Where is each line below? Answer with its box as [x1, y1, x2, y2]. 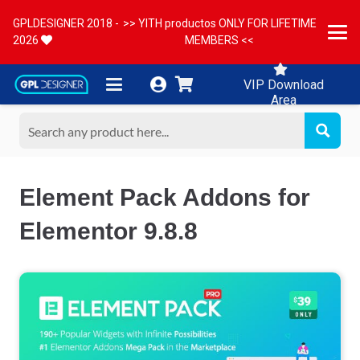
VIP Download [243, 76, 324, 92]
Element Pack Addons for [19, 184, 310, 211]
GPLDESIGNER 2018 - [13, 17, 119, 30]
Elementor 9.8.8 [19, 218, 198, 244]
